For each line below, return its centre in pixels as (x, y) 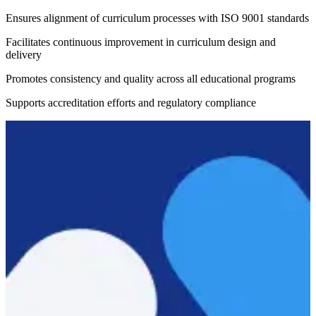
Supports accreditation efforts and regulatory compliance (131, 102)
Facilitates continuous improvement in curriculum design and (141, 42)
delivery (24, 54)
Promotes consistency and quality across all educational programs (151, 78)
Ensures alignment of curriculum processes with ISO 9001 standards (157, 18)
